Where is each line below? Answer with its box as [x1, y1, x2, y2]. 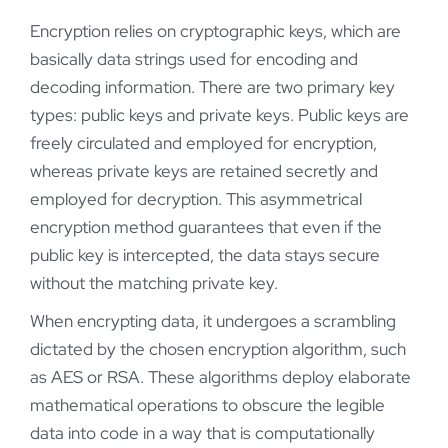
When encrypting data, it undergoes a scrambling [30, 310, 396, 333]
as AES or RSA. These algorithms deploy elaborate [30, 366, 411, 389]
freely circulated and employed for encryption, [30, 132, 377, 155]
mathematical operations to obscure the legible [30, 394, 385, 417]
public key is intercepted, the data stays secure [30, 244, 380, 267]
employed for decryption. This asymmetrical [30, 188, 362, 211]
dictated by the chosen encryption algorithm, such [30, 338, 406, 361]
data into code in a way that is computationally [30, 422, 375, 445]
